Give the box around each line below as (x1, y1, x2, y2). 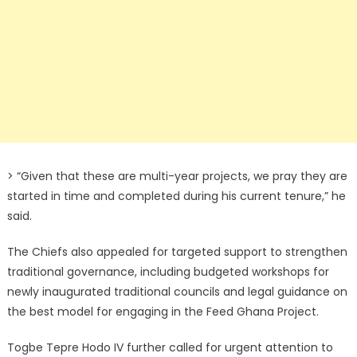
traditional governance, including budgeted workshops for (6, 264, 329, 280)
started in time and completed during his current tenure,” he (6, 188, 346, 205)
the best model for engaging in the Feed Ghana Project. (6, 304, 319, 320)
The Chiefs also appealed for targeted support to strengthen (6, 244, 347, 261)
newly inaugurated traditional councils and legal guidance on (6, 284, 347, 300)
